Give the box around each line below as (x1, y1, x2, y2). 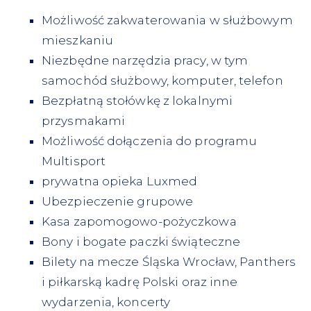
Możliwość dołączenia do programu (42, 134, 258, 148)
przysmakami (42, 114, 126, 128)
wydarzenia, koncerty (42, 295, 171, 309)
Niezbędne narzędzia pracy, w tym (42, 53, 249, 67)
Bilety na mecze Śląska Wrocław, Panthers (42, 255, 296, 269)
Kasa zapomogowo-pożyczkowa (42, 215, 237, 228)
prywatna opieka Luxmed (42, 174, 198, 188)
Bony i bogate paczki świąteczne (42, 235, 241, 249)
